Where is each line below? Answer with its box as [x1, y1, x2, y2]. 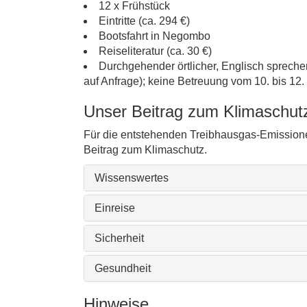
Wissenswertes [95, 172, 169, 184]
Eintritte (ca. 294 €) [99, 15, 190, 27]
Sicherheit [95, 232, 144, 244]
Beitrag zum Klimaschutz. [84, 144, 207, 156]
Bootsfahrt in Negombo [99, 30, 210, 42]
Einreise [95, 202, 135, 214]
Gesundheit [95, 262, 151, 274]
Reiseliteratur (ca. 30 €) [99, 45, 212, 57]
